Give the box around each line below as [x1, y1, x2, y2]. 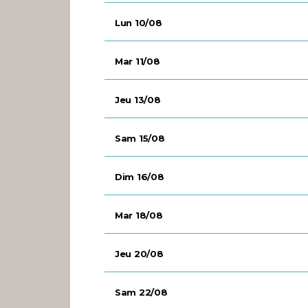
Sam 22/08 [115, 287, 168, 298]
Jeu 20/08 [115, 248, 164, 260]
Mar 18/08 [115, 210, 163, 221]
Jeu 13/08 [115, 94, 161, 106]
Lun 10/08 [115, 17, 162, 29]
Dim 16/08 [115, 171, 164, 183]
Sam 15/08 [115, 133, 165, 144]
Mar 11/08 [115, 56, 160, 67]
